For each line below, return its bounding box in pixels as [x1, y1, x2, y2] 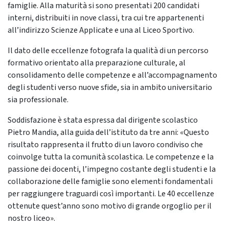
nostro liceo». [8, 213, 55, 224]
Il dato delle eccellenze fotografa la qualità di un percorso [8, 45, 209, 57]
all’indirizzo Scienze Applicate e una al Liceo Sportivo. [8, 25, 194, 36]
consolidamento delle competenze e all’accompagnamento [8, 70, 217, 81]
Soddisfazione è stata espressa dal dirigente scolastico [8, 114, 198, 126]
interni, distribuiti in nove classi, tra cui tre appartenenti [8, 12, 204, 24]
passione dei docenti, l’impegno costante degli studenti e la [8, 164, 216, 175]
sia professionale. [8, 94, 68, 106]
